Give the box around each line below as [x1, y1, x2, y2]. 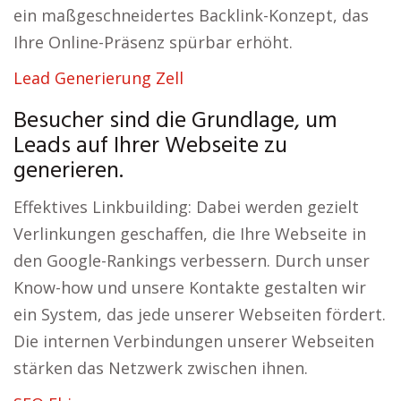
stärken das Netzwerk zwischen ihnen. [13, 357, 308, 379]
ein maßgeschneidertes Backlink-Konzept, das [13, 4, 369, 26]
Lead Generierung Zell [13, 67, 183, 89]
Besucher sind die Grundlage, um [13, 103, 337, 140]
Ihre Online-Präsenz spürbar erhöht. [13, 31, 293, 53]
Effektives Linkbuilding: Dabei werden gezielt [13, 196, 359, 218]
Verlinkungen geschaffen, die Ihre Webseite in [13, 223, 366, 244]
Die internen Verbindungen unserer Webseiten [13, 330, 374, 352]
